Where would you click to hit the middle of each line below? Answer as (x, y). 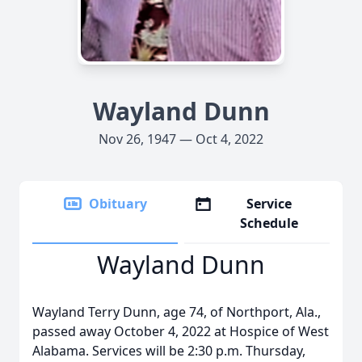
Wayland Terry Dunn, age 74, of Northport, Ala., (177, 312)
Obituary (118, 204)
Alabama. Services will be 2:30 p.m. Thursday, (169, 351)
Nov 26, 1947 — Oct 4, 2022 (181, 139)
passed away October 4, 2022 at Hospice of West (181, 331)
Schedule (269, 223)
